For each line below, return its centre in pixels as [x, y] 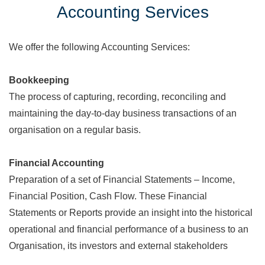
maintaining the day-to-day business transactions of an [123, 113]
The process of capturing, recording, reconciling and [117, 97]
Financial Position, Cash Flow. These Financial [108, 196]
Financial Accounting [56, 163]
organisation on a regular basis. [75, 130]
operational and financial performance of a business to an [129, 229]
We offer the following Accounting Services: [99, 47]
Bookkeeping [39, 80]
